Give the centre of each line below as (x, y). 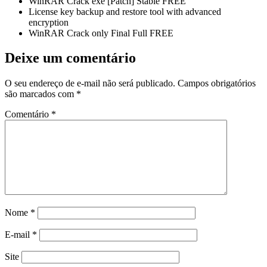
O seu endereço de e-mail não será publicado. (90, 83)
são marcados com (41, 94)
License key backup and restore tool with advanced (125, 11)
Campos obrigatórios (217, 83)
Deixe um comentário (70, 58)
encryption (49, 22)
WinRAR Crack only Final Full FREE (101, 33)
